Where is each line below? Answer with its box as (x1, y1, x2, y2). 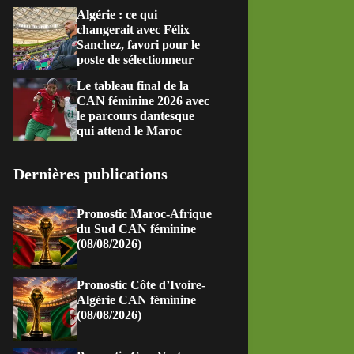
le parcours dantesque (77, 109, 195, 122)
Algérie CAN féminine (77, 293, 197, 307)
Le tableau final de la (77, 79, 190, 92)
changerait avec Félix (77, 23, 190, 36)
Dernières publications (13, 165, 168, 183)
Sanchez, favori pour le (77, 38, 201, 51)
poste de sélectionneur (77, 53, 194, 66)
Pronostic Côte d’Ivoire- (77, 278, 206, 292)
